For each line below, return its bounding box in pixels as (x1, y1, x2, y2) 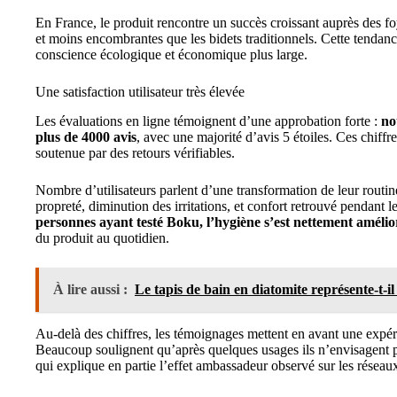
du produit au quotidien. (35, 230, 169, 245)
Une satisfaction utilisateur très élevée (35, 83, 245, 99)
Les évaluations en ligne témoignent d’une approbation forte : (35, 113, 381, 128)
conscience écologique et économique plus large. (35, 46, 307, 62)
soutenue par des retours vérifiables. (35, 144, 235, 160)
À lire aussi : (53, 281, 128, 297)
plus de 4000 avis (35, 128, 136, 144)
